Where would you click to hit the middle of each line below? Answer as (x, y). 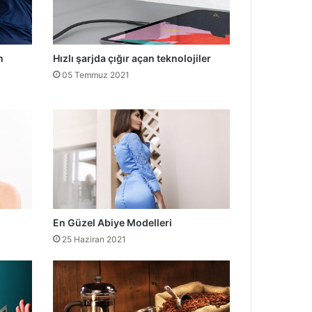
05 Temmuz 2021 (95, 75)
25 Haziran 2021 (94, 240)
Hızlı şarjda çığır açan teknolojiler (132, 58)
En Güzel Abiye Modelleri (112, 223)
